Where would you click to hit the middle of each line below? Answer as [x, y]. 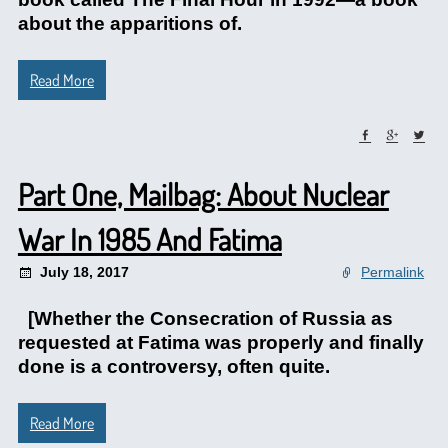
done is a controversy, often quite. [173, 366]
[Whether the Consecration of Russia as [205, 318]
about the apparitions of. [129, 23]
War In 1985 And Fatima [149, 239]
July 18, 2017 [84, 272]
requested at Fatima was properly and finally [220, 342]
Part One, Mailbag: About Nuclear [203, 194]
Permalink [393, 272]
